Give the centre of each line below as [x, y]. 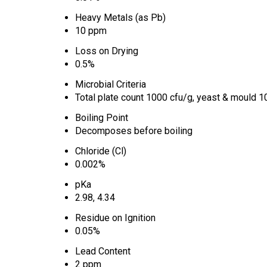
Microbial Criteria [111, 84]
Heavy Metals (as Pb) [120, 17]
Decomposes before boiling [134, 131]
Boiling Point [102, 117]
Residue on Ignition [115, 218]
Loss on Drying [107, 51]
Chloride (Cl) [101, 151]
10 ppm [91, 30]
